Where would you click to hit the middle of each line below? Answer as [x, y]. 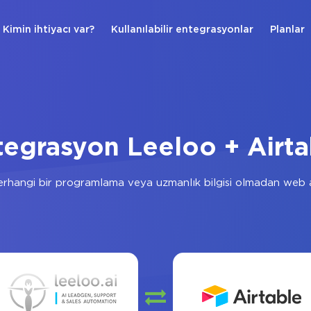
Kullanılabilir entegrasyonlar [182, 30]
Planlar [287, 30]
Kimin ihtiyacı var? [49, 30]
